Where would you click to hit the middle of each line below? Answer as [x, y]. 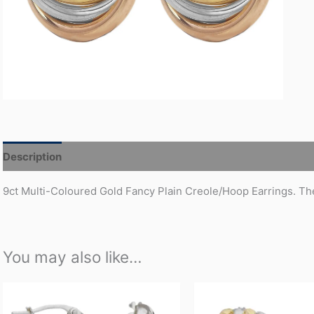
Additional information [132, 156]
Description [32, 156]
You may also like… [72, 257]
